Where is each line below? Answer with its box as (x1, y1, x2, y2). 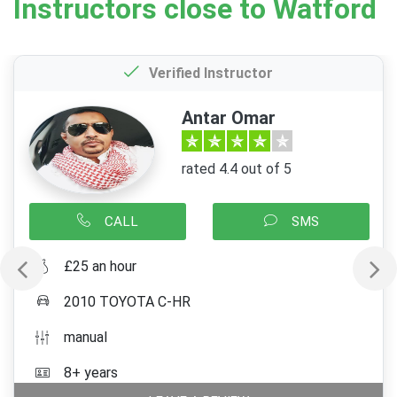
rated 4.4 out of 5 (181, 160, 292, 177)
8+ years (64, 364, 118, 381)
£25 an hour (64, 258, 136, 275)
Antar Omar (181, 107, 276, 129)
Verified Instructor (149, 65, 273, 82)
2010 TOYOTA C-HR (64, 293, 191, 310)
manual (64, 329, 107, 346)
